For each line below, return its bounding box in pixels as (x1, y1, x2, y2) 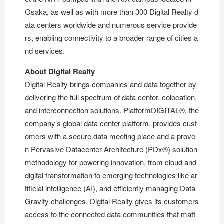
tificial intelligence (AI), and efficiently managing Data (25, 182, 195, 193)
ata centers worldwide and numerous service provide (25, 19, 197, 30)
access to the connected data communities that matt (25, 208, 195, 219)
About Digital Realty (25, 65, 95, 77)
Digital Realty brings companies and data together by (25, 78, 196, 89)
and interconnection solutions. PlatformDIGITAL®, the (25, 104, 199, 115)
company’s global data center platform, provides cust (25, 117, 197, 128)
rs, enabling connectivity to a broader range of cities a (25, 32, 198, 43)
